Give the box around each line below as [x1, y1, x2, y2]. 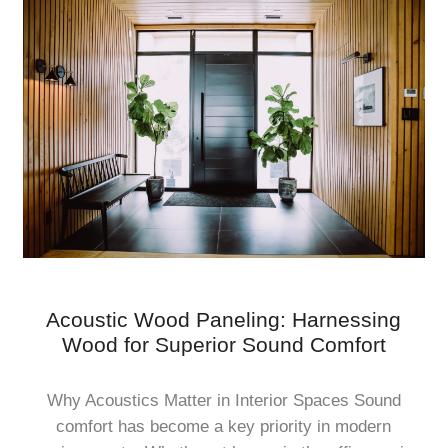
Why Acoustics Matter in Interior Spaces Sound [46, 390, 401, 410]
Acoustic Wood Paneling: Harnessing [46, 307, 402, 332]
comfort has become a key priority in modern [56, 416, 392, 436]
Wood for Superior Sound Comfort [61, 332, 386, 357]
